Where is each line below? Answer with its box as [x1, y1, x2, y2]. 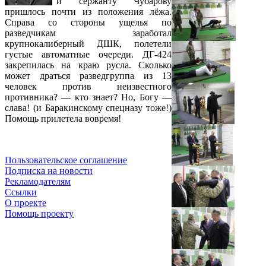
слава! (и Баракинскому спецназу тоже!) [5, 103, 172, 113]
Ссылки [5, 187, 37, 198]
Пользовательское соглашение [5, 155, 127, 166]
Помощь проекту [5, 208, 74, 219]
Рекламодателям [5, 176, 71, 187]
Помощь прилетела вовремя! [5, 113, 121, 124]
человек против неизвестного [5, 81, 172, 92]
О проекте [5, 198, 46, 208]
